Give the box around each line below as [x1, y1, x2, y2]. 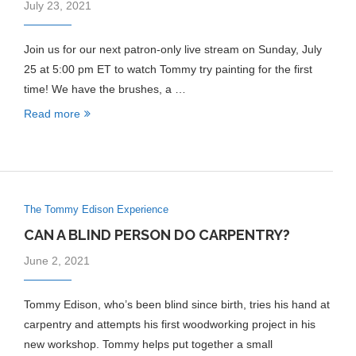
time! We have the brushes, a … [23, 83, 186, 95]
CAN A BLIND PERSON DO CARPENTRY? [23, 226, 290, 244]
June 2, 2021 [23, 254, 90, 268]
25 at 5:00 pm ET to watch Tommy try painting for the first [23, 63, 312, 75]
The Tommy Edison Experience [23, 203, 168, 216]
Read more [23, 107, 80, 120]
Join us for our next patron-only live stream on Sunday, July [23, 43, 322, 56]
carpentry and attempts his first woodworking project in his [23, 318, 315, 331]
